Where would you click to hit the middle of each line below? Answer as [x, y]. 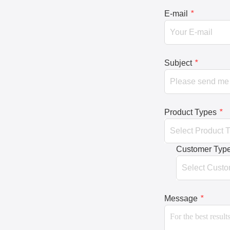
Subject [178, 63]
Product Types [190, 112]
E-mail [176, 14]
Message [181, 198]
